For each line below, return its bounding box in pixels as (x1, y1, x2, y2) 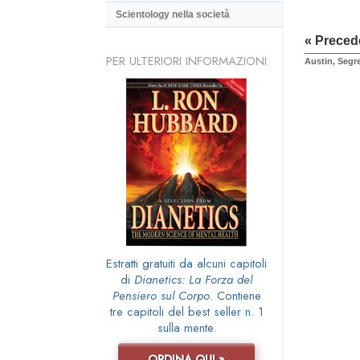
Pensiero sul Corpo (112, 286, 210, 305)
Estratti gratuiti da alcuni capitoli (106, 254, 267, 272)
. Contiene (209, 286, 261, 305)
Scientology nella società (116, 9, 230, 21)
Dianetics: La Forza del (134, 270, 252, 288)
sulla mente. (157, 318, 216, 337)
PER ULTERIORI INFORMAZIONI (106, 51, 267, 70)
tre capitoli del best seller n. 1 (109, 302, 264, 321)
